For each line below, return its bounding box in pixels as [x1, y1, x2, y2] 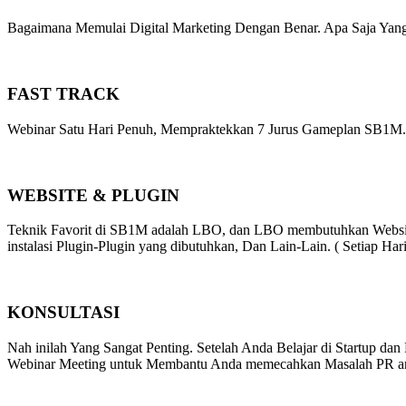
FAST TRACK [7, 84, 120, 104]
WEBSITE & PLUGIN [7, 185, 179, 205]
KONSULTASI [7, 302, 120, 322]
